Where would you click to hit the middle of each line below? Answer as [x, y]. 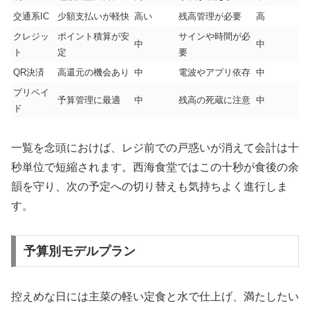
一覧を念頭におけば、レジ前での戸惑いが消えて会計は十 [155, 147]
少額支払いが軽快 [93, 16]
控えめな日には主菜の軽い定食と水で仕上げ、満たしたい [155, 297]
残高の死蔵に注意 [215, 100]
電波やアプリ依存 [215, 72]
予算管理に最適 [89, 100]
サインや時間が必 [215, 36]
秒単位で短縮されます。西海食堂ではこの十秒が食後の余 [155, 167]
